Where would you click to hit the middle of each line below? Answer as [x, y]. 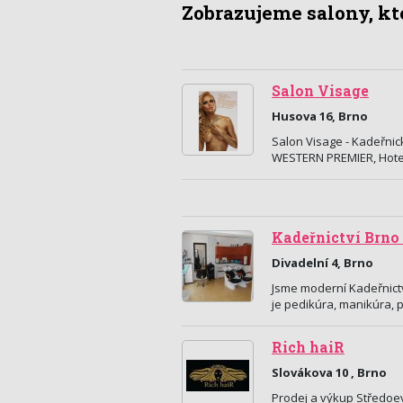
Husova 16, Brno [320, 116]
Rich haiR [308, 347]
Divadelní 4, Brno [322, 263]
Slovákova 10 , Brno [329, 372]
